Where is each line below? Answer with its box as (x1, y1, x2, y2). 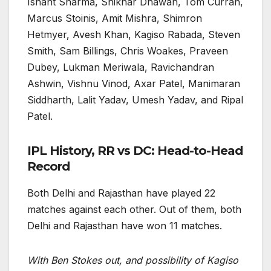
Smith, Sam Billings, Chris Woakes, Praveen (27, 44, 228, 57)
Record (27, 158, 70, 174)
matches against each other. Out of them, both (27, 203, 241, 215)
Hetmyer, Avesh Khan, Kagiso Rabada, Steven (27, 28, 240, 41)
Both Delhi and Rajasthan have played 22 (27, 186, 215, 199)
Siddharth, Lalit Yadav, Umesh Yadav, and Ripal (27, 93, 243, 106)
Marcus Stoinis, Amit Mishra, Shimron (27, 11, 202, 24)
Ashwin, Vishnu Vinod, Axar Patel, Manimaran (27, 77, 240, 90)
